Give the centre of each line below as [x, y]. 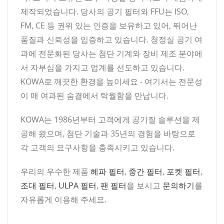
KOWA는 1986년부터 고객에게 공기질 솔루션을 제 [110, 119]
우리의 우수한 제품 [55, 171]
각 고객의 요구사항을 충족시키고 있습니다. [97, 147]
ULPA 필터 [77, 185]
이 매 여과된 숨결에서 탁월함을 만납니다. [94, 95]
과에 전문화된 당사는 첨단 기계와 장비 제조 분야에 [111, 53]
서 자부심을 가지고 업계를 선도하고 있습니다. [102, 67]
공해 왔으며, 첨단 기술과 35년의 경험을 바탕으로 [108, 133]
